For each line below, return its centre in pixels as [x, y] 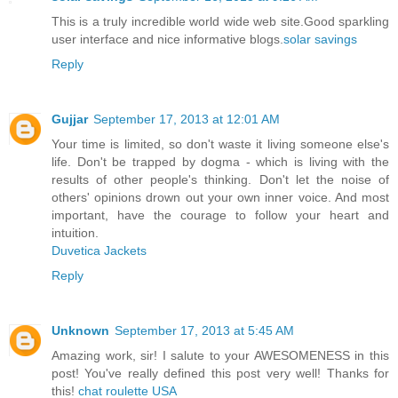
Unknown [80, 330]
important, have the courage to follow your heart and [220, 215]
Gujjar [70, 119]
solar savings [320, 39]
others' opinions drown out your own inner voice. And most [220, 197]
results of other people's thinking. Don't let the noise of [220, 179]
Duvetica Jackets [99, 250]
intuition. [75, 232]
